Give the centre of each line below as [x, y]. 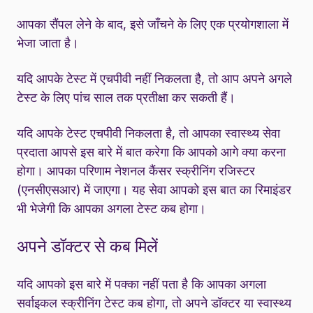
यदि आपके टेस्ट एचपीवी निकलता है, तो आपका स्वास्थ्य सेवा [148, 133]
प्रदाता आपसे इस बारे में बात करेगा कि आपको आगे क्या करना [151, 152]
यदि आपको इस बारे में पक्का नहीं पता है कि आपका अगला [141, 284]
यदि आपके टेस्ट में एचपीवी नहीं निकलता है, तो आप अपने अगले [154, 78]
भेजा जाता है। [48, 43]
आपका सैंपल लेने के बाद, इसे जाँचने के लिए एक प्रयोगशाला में [153, 24]
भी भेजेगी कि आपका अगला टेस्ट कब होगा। [111, 208]
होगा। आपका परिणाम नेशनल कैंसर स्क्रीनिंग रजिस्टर [136, 170]
